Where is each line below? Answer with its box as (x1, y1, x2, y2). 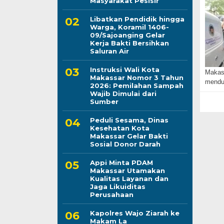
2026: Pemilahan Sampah (89, 81, 183, 89)
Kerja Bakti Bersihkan (89, 38, 169, 47)
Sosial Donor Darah (89, 139, 160, 148)
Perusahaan (89, 190, 133, 198)
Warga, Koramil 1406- (89, 22, 169, 31)
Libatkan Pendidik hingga (89, 14, 184, 23)
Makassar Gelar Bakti (89, 131, 168, 140)
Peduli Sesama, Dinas (89, 115, 168, 124)
